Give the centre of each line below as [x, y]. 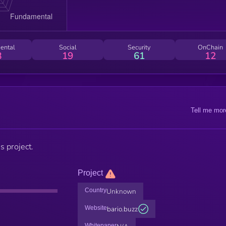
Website [96, 208]
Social [68, 47]
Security [139, 47]
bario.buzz [122, 209]
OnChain [211, 47]
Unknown [121, 191]
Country [95, 190]
